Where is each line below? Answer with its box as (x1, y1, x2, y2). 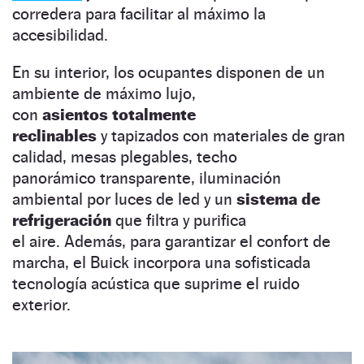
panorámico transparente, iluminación (12, 167, 281, 188)
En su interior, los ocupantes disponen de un (12, 62, 325, 82)
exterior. (12, 294, 75, 314)
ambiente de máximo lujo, (12, 83, 196, 103)
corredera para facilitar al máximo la (12, 3, 266, 24)
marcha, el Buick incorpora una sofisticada (12, 252, 310, 272)
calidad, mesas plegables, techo (12, 146, 237, 167)
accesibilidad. (12, 24, 116, 45)
